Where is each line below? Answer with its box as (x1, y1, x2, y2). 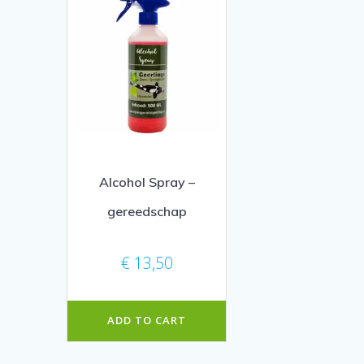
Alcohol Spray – (98, 173, 195, 190)
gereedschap (106, 202, 187, 219)
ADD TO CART (107, 313, 187, 328)
